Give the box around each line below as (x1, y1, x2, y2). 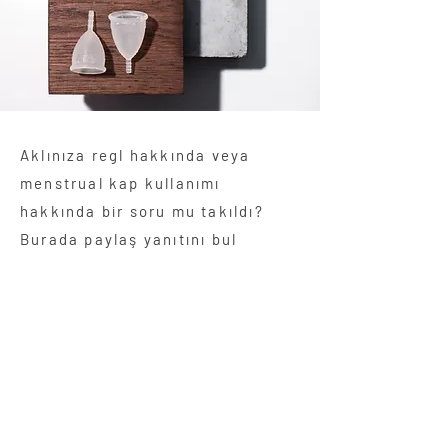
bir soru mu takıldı (101, 201, 255, 220)
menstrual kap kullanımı (20, 173, 221, 192)
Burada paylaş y (20, 229, 153, 248)
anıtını (153, 229, 207, 248)
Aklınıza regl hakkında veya (20, 145, 251, 164)
